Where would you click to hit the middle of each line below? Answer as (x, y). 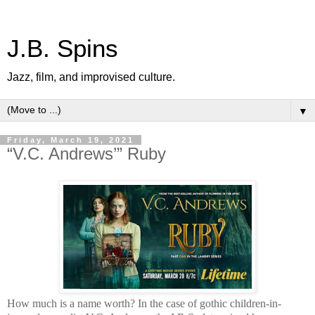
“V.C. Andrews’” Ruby (86, 154)
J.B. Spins (63, 49)
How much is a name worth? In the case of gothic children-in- (144, 303)
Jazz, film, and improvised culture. (91, 77)
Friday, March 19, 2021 (71, 140)
